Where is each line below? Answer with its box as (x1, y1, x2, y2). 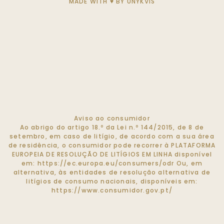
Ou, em (174, 159, 203, 167)
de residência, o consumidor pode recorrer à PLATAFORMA (8, 141, 216, 149)
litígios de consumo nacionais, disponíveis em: (26, 177, 198, 185)
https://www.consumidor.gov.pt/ (51, 186, 172, 194)
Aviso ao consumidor (74, 114, 150, 122)
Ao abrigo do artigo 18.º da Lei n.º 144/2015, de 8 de (19, 123, 204, 131)
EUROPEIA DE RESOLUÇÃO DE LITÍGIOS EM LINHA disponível (11, 150, 212, 158)
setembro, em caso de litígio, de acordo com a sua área (9, 132, 214, 140)
